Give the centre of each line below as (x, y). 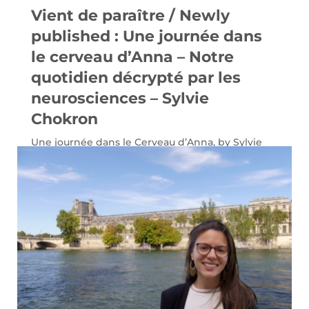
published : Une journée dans (146, 36)
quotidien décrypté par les (136, 77)
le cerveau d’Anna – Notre (132, 57)
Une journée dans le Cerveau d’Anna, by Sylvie (146, 142)
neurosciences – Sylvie (120, 98)
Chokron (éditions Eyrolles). (99, 153)
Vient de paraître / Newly (130, 15)
